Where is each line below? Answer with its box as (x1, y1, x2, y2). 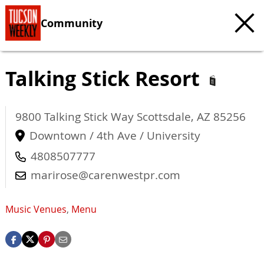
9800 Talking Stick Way (15, 109, 137, 124)
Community (41, 15, 103, 30)
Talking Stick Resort (5, 64, 205, 93)
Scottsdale (137, 109, 191, 124)
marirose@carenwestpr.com (31, 167, 180, 183)
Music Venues (5, 203, 67, 216)
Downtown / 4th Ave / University (29, 128, 200, 143)
